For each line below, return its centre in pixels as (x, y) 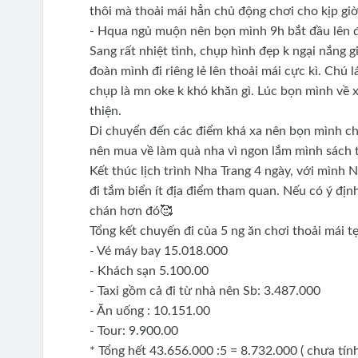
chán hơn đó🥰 (132, 211)
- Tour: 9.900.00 (135, 331)
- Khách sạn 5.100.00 (149, 271)
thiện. (107, 111)
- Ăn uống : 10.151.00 (149, 311)
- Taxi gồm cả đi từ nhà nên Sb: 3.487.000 (206, 291)
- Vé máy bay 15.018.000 (158, 251)
